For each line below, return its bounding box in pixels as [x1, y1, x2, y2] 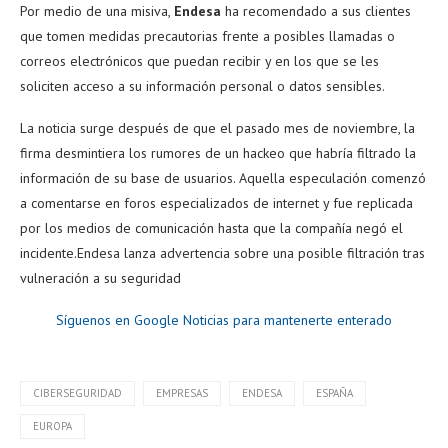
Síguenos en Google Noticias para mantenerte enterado [56, 310, 392, 329]
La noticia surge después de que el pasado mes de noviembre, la [20, 118, 415, 137]
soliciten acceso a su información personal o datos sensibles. [20, 76, 385, 95]
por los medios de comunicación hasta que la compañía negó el [20, 218, 403, 237]
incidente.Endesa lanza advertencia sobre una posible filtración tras [20, 243, 425, 262]
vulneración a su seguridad [20, 268, 181, 287]
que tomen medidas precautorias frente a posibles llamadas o [20, 26, 395, 45]
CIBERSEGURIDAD [33, 385, 122, 400]
